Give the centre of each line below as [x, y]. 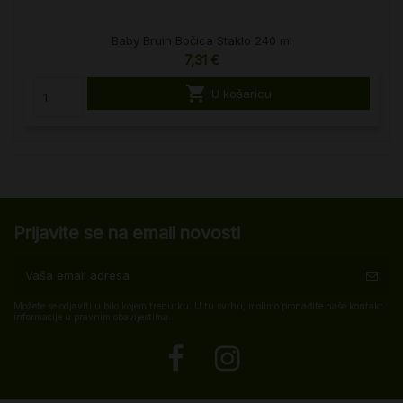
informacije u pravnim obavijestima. [92, 318]
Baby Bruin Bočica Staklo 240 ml [201, 41]
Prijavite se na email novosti [127, 233]
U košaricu [241, 94]
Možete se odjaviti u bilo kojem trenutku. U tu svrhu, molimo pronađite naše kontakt [198, 307]
